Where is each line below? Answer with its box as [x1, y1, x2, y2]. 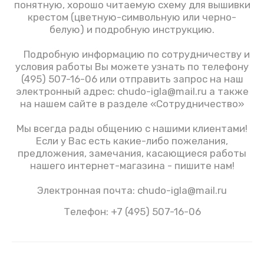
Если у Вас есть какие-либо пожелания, [36, 135, 228, 147]
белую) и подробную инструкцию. [49, 24, 214, 35]
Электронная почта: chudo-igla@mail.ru [37, 184, 227, 196]
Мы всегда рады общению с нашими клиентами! [16, 123, 247, 134]
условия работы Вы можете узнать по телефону [15, 61, 249, 72]
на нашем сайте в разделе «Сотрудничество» [19, 98, 245, 110]
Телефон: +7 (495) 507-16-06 [63, 206, 201, 217]
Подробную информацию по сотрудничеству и [14, 48, 250, 60]
